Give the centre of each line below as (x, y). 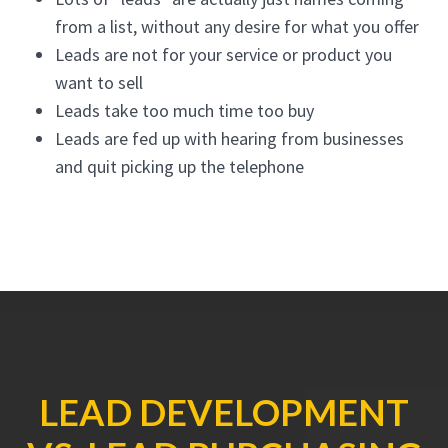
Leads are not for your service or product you (223, 54)
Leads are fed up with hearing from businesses (229, 138)
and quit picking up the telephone (179, 166)
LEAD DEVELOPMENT (224, 412)
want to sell (99, 82)
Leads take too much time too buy (184, 110)
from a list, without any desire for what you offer (237, 26)
